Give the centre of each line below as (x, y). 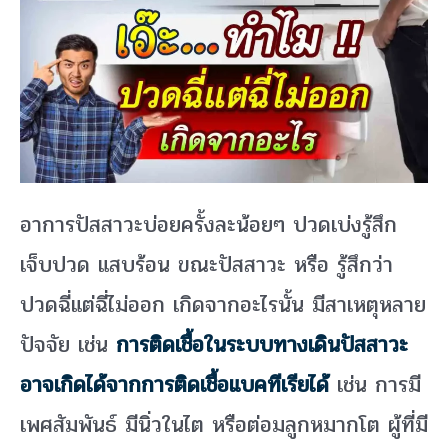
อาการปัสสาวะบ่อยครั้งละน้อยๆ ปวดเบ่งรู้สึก (208, 225)
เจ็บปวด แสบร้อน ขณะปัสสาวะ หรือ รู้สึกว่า (206, 265)
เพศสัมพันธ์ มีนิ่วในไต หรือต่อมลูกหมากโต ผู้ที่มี (224, 425)
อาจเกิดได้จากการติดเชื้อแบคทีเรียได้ (174, 385)
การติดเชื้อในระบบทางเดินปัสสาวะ (262, 345)
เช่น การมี (375, 385)
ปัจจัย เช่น (68, 345)
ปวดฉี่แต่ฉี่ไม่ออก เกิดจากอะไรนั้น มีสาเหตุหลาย (223, 305)
